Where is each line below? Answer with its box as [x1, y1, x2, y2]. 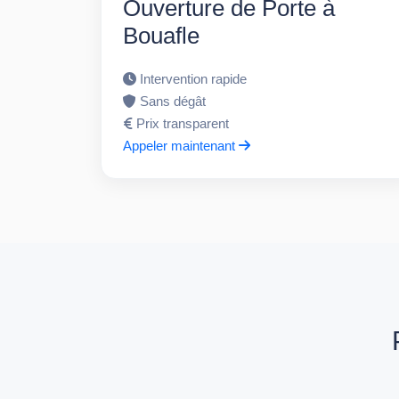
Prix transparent [136, 115, 230, 131]
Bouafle [123, 21, 200, 49]
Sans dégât [140, 93, 207, 109]
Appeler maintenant [123, 137, 240, 153]
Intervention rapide [140, 70, 248, 86]
